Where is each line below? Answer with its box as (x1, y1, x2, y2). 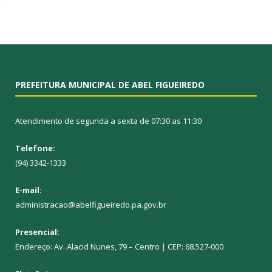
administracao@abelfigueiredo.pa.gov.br (15, 199, 166, 211)
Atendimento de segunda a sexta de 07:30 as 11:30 (15, 115, 202, 127)
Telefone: (15, 143, 55, 154)
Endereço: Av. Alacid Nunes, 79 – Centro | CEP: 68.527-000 (15, 241, 223, 253)
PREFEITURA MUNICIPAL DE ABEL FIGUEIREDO (15, 79, 205, 91)
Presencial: (15, 226, 59, 238)
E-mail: (15, 185, 42, 196)
